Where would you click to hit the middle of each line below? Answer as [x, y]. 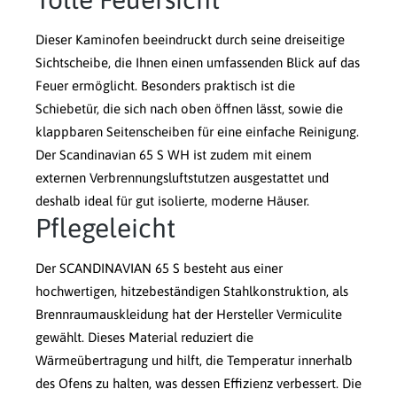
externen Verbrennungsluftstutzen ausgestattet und [182, 178]
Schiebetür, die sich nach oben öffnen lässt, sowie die [189, 109]
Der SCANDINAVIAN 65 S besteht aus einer [159, 269]
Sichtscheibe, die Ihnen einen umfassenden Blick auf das [198, 63]
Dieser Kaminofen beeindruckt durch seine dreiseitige [190, 40]
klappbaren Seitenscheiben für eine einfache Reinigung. [197, 132]
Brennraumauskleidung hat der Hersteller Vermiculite [189, 315]
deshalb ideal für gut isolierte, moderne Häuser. [172, 201]
